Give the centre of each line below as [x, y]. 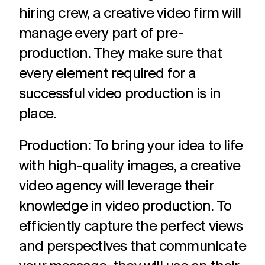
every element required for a [107, 74]
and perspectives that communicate [133, 247]
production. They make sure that [121, 54]
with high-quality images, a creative [130, 167]
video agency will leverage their [116, 187]
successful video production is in [120, 94]
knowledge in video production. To [125, 207]
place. [38, 114]
